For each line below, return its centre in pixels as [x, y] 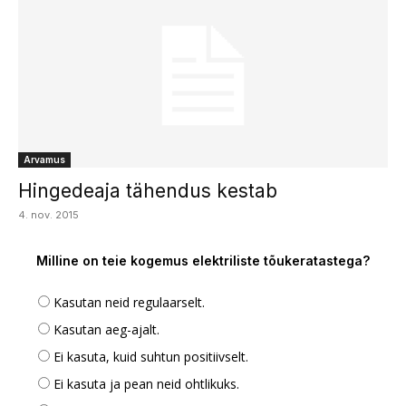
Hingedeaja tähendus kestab [148, 190]
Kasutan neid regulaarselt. [129, 302]
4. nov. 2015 [48, 214]
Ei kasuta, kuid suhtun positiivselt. [151, 356]
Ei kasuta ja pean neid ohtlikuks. [146, 383]
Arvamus [44, 159]
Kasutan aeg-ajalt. [106, 329]
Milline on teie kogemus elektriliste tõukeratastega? [203, 260]
